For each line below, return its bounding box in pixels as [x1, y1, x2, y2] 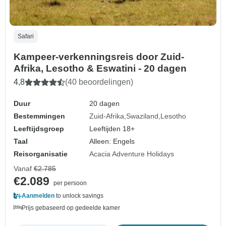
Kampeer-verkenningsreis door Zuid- [14, 51, 184, 62]
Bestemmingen [14, 111, 65, 120]
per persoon [53, 179, 87, 187]
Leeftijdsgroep [14, 124, 64, 133]
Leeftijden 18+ [89, 124, 135, 133]
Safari [18, 32, 34, 40]
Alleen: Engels [89, 137, 135, 145]
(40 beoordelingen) [65, 77, 133, 86]
